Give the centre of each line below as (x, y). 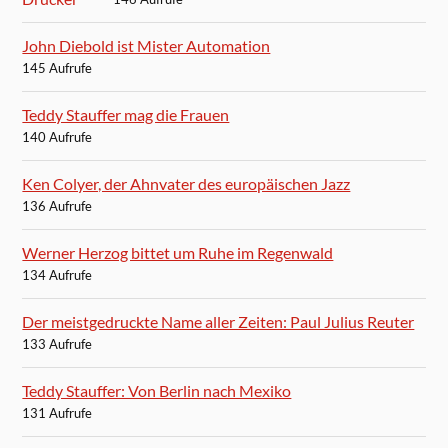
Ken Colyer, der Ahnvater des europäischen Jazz (186, 184)
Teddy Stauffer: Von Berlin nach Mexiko (157, 391)
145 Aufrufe (57, 68)
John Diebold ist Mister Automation (146, 46)
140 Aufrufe (57, 137)
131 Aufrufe (57, 413)
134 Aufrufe (57, 275)
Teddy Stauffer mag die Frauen (126, 115)
